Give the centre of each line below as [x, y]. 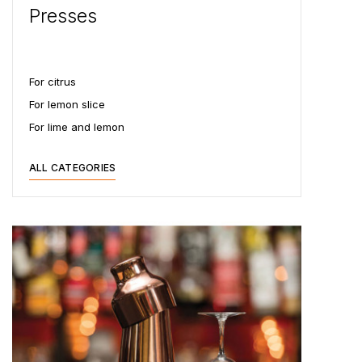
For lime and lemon [77, 127]
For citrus [53, 82]
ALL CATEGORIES [73, 168]
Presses [63, 16]
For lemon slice [67, 104]
